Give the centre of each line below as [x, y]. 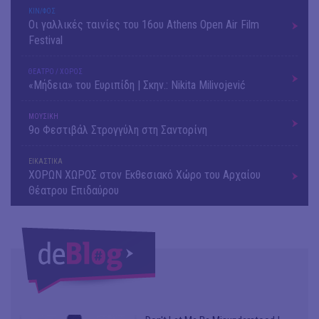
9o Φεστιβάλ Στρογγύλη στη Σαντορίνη [118, 130]
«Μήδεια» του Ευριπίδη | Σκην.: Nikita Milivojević [137, 85]
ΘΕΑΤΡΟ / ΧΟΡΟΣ [56, 72]
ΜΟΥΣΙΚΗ [43, 117]
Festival [46, 41]
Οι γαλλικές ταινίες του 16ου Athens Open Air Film [144, 25]
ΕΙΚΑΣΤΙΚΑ [46, 162]
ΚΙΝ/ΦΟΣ [42, 11]
